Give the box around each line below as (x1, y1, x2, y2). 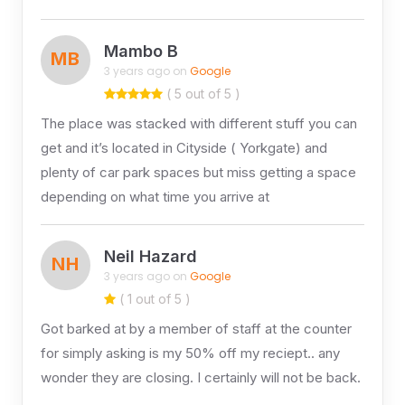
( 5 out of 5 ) (162, 85, 240, 101)
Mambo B (103, 42, 178, 61)
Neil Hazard (103, 247, 197, 267)
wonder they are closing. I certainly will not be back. (40, 368, 361, 386)
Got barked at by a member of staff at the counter (40, 319, 352, 337)
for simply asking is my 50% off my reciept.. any (40, 344, 340, 362)
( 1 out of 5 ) (115, 290, 191, 306)
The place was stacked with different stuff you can (40, 114, 357, 132)
